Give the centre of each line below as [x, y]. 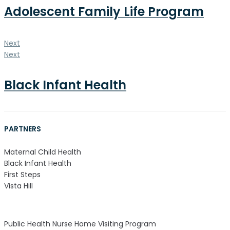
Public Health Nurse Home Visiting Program [80, 224]
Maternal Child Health [43, 152]
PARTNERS [23, 129]
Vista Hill [18, 186]
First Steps [22, 174]
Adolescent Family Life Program [104, 11]
